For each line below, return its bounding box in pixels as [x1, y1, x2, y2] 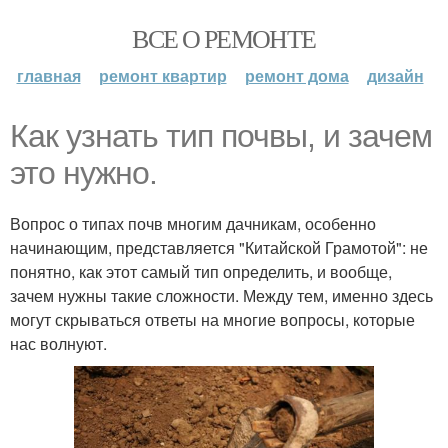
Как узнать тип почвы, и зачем [10, 118, 432, 154]
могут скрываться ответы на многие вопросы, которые [10, 308, 415, 331]
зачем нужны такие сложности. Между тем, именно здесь [10, 284, 433, 307]
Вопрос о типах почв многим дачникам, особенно [10, 212, 376, 235]
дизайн [366, 64, 424, 87]
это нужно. [10, 155, 157, 191]
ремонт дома [244, 64, 349, 87]
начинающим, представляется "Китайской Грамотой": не [10, 236, 428, 259]
